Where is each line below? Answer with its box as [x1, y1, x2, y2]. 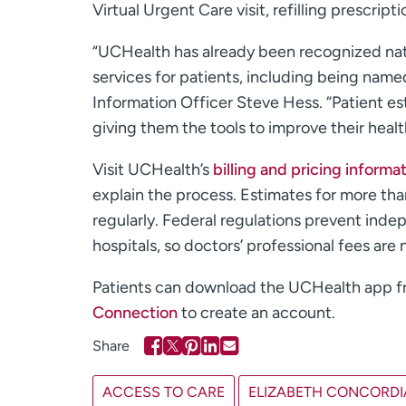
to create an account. [181, 303, 335, 324]
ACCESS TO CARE [102, 383, 225, 401]
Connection [92, 303, 181, 324]
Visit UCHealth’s [92, 159, 213, 180]
